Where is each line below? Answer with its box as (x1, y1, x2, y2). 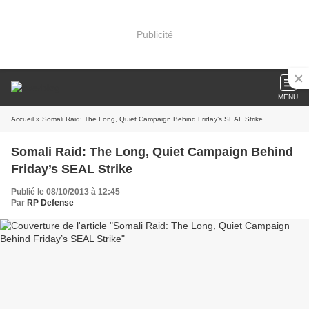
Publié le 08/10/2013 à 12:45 (11, 187, 120, 197)
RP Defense (27, 198, 74, 208)
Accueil (11, 115, 34, 123)
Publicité (136, 28, 173, 40)
